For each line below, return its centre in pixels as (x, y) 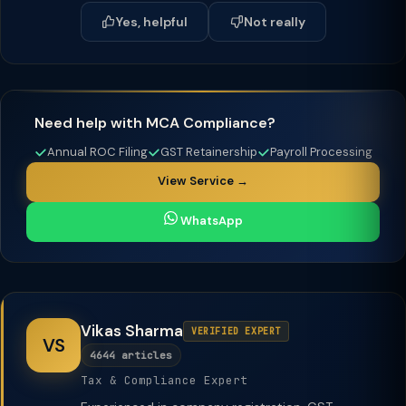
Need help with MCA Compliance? (155, 123)
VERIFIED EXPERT (236, 331)
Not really (274, 22)
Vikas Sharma (132, 331)
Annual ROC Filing (97, 152)
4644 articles (131, 355)
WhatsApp (210, 221)
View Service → (203, 181)
